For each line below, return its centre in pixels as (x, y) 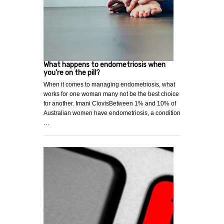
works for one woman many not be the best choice (111, 94)
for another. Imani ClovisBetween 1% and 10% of (110, 104)
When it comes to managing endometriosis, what (109, 85)
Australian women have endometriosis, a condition (112, 113)
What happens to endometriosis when (104, 65)
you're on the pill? (72, 73)
